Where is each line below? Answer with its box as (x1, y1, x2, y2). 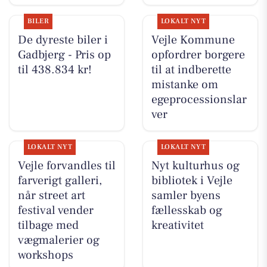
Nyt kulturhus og (151, 158, 240, 174)
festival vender (17, 203, 94, 219)
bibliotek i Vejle (151, 173, 232, 189)
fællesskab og (151, 203, 222, 219)
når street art (17, 188, 85, 204)
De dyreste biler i (17, 32, 108, 48)
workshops (17, 247, 73, 263)
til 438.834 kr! (17, 62, 92, 78)
